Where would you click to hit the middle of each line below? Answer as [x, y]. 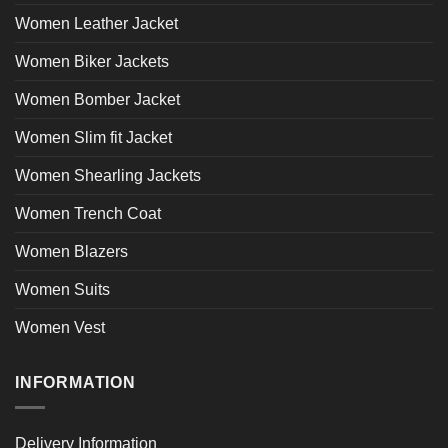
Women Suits [62, 290]
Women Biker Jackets [92, 62]
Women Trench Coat [88, 214]
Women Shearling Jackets [108, 176]
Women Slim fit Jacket [93, 138]
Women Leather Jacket [96, 24]
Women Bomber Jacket [97, 100]
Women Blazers [71, 252]
